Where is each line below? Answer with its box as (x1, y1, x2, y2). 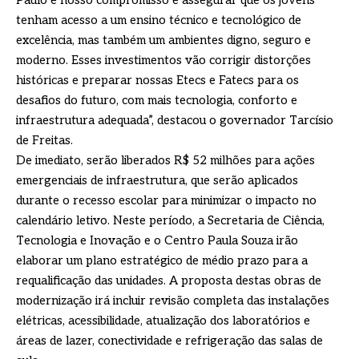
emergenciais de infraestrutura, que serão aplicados (16, 173, 298, 188)
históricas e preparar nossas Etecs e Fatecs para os (16, 73, 299, 88)
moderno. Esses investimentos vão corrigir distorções (16, 53, 311, 68)
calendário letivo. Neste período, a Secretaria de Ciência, (16, 213, 325, 228)
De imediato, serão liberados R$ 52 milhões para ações (16, 153, 315, 168)
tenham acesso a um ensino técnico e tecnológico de (16, 13, 301, 28)
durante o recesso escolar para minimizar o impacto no (16, 193, 317, 208)
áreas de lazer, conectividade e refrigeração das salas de (16, 333, 323, 349)
